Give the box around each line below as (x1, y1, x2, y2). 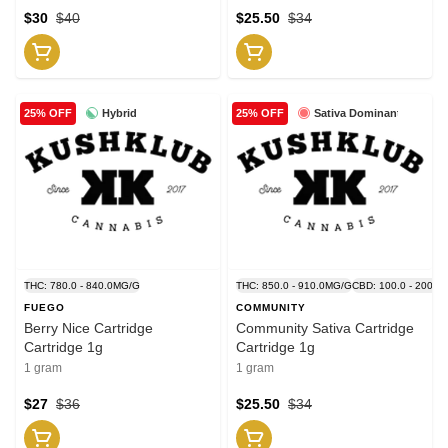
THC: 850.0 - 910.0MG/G (236, 279, 352, 291)
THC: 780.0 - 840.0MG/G (24, 279, 140, 291)
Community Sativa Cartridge (236, 319, 414, 336)
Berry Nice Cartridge (24, 319, 153, 336)
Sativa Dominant (313, 106, 401, 119)
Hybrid (102, 106, 137, 119)
